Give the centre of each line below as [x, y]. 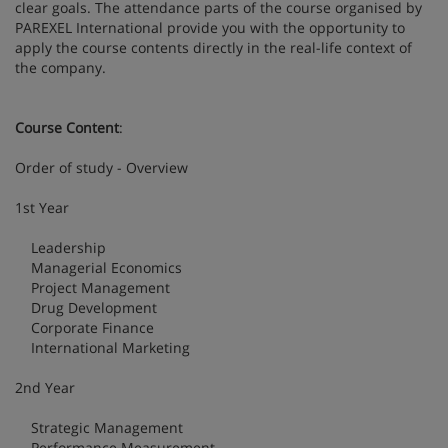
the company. [60, 67]
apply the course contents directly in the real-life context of [213, 47]
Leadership [60, 247]
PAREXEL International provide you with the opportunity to [210, 27]
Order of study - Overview [101, 167]
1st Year [42, 207]
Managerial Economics [98, 267]
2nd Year [45, 387]
